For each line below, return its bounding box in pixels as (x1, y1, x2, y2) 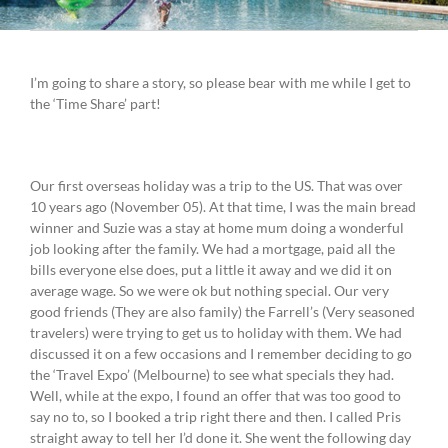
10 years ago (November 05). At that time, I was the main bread (30, 198, 416, 216)
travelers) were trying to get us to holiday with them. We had (30, 324, 402, 342)
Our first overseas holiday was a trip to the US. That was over (30, 177, 403, 195)
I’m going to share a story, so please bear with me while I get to (30, 74, 411, 92)
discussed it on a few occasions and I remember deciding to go (30, 345, 412, 363)
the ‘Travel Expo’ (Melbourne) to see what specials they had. (30, 366, 394, 384)
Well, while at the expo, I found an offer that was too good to (30, 387, 401, 405)
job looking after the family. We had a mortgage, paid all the (30, 240, 395, 258)
